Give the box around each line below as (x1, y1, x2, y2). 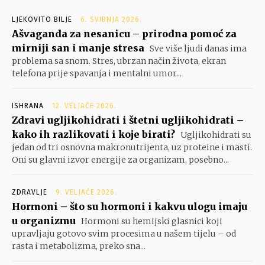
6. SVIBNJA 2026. (80, 15, 142, 24)
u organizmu (12, 215, 76, 227)
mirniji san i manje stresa (12, 42, 144, 54)
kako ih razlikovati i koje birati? (12, 128, 175, 141)
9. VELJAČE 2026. (56, 188, 117, 197)
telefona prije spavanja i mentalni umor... (12, 68, 182, 79)
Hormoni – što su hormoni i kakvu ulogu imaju (12, 201, 247, 213)
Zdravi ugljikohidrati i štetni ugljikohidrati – (12, 114, 244, 127)
